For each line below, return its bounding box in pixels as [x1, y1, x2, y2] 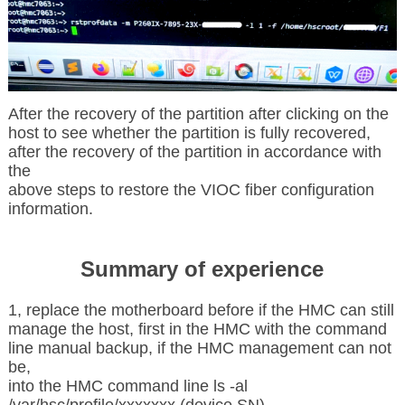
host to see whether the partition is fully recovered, [7, 123, 371, 142]
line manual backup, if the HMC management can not [7, 338, 391, 357]
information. [7, 199, 93, 218]
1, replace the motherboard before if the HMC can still [7, 300, 394, 319]
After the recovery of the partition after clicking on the [7, 104, 389, 123]
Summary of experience [80, 256, 325, 281]
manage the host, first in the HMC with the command [7, 319, 387, 338]
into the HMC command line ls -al [7, 376, 248, 395]
